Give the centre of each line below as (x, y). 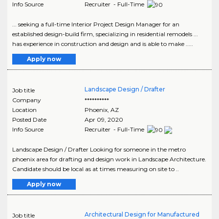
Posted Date (29, 119)
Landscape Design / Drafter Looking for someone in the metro (99, 149)
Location (24, 109)
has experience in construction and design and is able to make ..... (103, 44)
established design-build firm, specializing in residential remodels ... (105, 34)
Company (27, 100)
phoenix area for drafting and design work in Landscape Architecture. (109, 159)
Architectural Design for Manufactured (142, 214)
